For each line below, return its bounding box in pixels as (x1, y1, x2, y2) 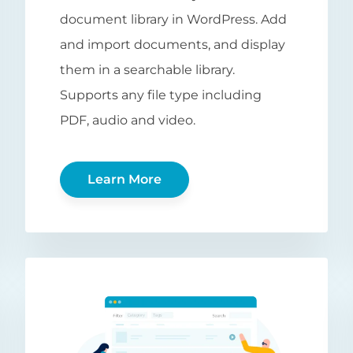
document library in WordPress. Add (60, 12, 287, 28)
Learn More (87, 172, 162, 188)
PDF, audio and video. (60, 113, 195, 128)
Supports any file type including (60, 87, 262, 103)
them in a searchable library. (60, 62, 235, 78)
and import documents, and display (60, 37, 285, 53)
